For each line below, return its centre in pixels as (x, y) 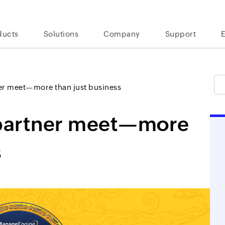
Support (181, 34)
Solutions (61, 34)
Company (122, 34)
